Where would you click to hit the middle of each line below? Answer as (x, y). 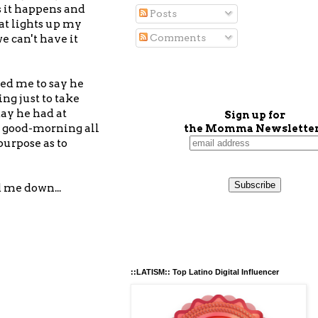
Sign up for (255, 115)
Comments (177, 37)
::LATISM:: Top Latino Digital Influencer (205, 272)
